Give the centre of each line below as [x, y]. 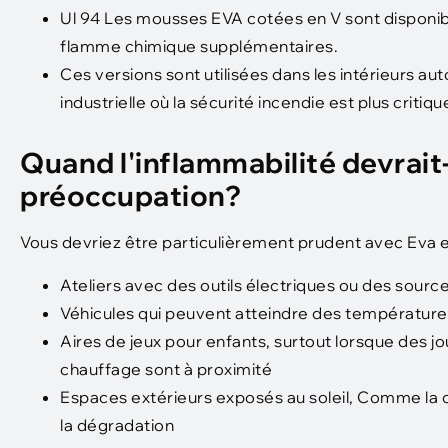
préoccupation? [130, 196]
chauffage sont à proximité [166, 368]
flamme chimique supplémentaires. [199, 46]
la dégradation [117, 424]
